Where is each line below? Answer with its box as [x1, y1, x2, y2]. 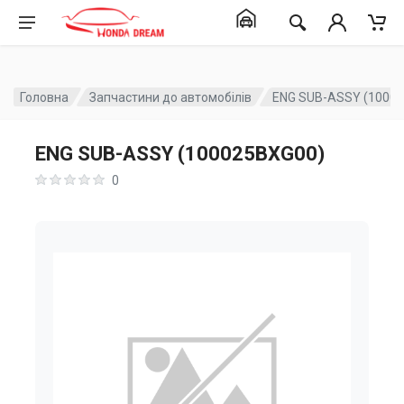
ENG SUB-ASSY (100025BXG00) [35, 142, 325, 165]
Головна [20, 89, 69, 105]
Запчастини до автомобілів [89, 89, 252, 105]
